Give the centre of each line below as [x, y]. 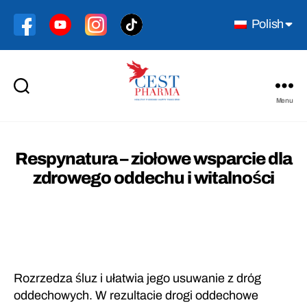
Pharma [174, 123]
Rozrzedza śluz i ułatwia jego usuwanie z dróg [137, 278]
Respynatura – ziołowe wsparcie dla [153, 158]
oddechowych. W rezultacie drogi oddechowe [136, 295]
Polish [266, 24]
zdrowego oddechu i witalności [153, 177]
